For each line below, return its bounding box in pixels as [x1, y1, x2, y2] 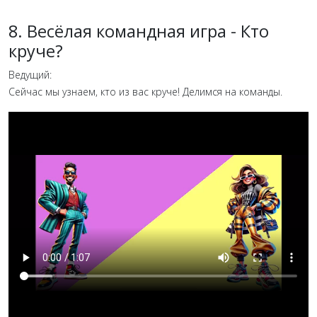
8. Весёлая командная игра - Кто [8, 19, 269, 42]
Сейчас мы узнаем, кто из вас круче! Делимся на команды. [8, 84, 285, 98]
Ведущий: [8, 67, 52, 81]
